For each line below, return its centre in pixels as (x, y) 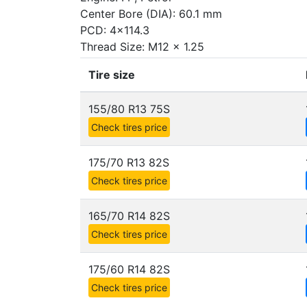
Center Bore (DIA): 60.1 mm (151, 14)
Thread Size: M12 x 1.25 (142, 47)
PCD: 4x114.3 (115, 30)
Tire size (112, 75)
